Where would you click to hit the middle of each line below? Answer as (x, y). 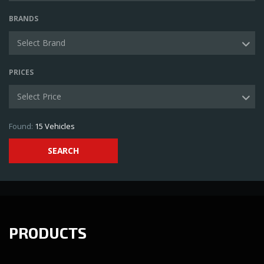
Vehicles (59, 126)
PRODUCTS (48, 232)
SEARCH (63, 151)
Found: (21, 126)
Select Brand (41, 43)
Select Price (39, 96)
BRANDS (24, 19)
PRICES (21, 72)
